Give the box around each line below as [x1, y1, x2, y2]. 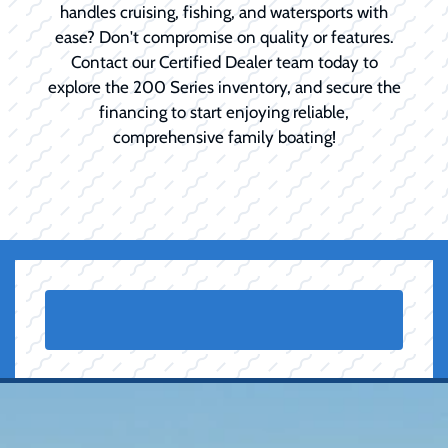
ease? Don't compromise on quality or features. [54, 26, 394, 47]
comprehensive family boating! [112, 126, 336, 147]
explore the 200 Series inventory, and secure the [47, 76, 401, 97]
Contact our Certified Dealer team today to [70, 51, 378, 72]
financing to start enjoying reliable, [99, 101, 349, 122]
